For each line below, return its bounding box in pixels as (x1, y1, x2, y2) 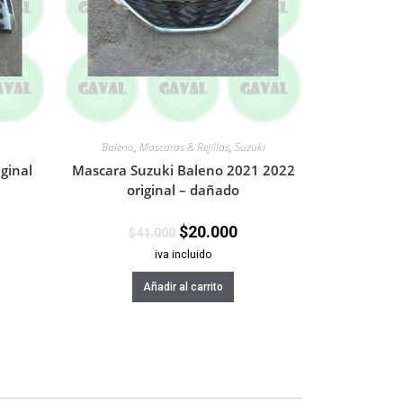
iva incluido (154, 247, 212, 262)
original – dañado (127, 181, 239, 200)
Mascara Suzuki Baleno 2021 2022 (71, 161, 295, 180)
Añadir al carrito (143, 281, 223, 294)
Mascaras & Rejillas (139, 139, 229, 156)
